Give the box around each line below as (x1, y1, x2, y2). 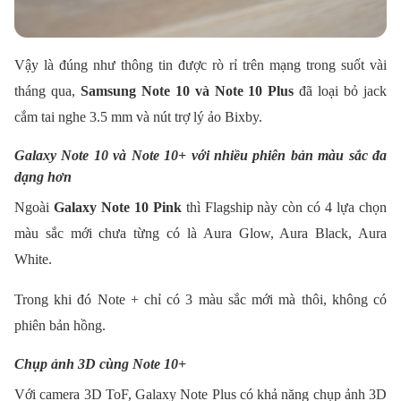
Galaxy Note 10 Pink (53, 200, 182, 216)
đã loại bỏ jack (294, 83, 388, 99)
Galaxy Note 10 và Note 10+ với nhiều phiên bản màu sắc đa (14, 148, 387, 164)
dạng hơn (14, 169, 72, 185)
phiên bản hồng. (14, 318, 106, 334)
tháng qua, (14, 83, 81, 99)
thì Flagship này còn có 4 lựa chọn (181, 200, 388, 216)
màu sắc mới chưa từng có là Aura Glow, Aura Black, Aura (14, 226, 387, 242)
